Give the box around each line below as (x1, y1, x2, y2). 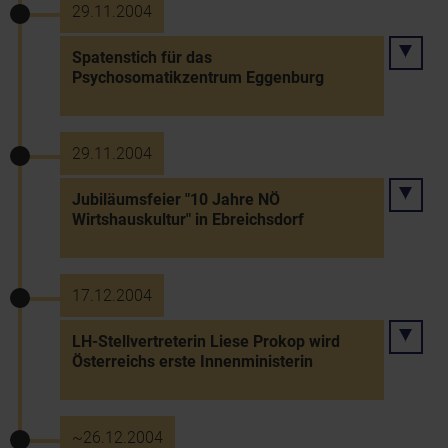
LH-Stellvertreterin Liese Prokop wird (72, 332, 340, 351)
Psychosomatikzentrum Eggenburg (72, 68, 324, 87)
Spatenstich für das (72, 48, 212, 67)
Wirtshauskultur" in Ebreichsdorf (72, 210, 304, 229)
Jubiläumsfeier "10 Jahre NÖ (72, 190, 280, 209)
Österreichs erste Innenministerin (72, 352, 313, 371)
